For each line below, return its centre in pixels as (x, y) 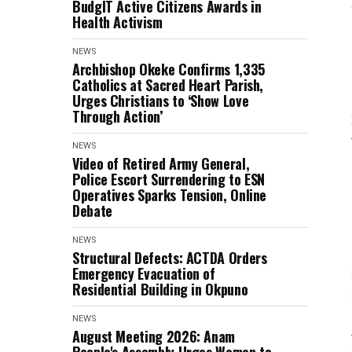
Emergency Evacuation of (144, 273)
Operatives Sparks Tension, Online (170, 195)
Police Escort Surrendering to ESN (169, 179)
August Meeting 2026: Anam (154, 336)
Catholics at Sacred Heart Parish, (168, 85)
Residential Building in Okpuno (160, 289)
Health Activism (117, 22)
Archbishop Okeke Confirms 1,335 (169, 69)
